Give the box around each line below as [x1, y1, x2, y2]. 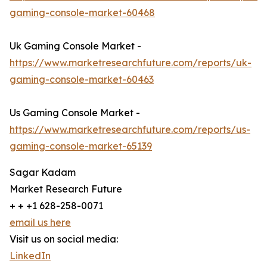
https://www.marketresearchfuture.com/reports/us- [10, 123, 250, 136]
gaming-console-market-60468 [10, 7, 155, 19]
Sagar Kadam [10, 166, 76, 179]
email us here [10, 216, 71, 229]
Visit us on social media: [10, 233, 118, 246]
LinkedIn [10, 250, 51, 262]
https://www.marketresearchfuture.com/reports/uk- [10, 57, 252, 69]
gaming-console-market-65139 [10, 140, 152, 153]
